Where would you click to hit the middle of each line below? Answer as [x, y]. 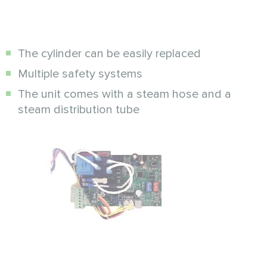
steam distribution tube [79, 109]
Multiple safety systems [80, 74]
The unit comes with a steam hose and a [125, 94]
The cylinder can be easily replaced [109, 53]
